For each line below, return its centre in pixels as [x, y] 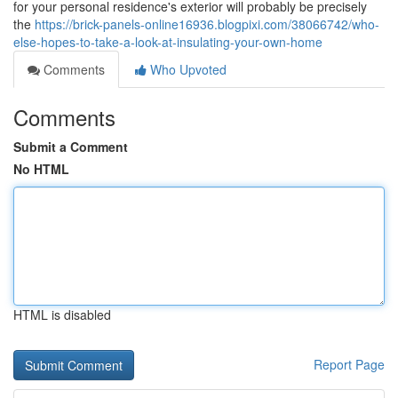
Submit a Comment [71, 147]
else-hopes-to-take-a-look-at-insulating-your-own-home [168, 42]
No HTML [41, 169]
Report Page [349, 364]
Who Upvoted [187, 69]
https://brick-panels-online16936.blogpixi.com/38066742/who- [207, 24]
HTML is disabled [62, 314]
